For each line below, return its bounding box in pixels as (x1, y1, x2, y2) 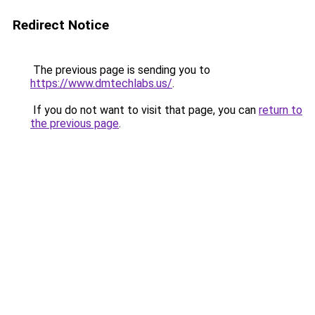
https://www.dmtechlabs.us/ (30, 77, 172, 90)
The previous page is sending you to (30, 63, 210, 77)
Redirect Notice (13, 17, 109, 33)
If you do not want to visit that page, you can (30, 103, 259, 117)
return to (259, 103, 302, 117)
